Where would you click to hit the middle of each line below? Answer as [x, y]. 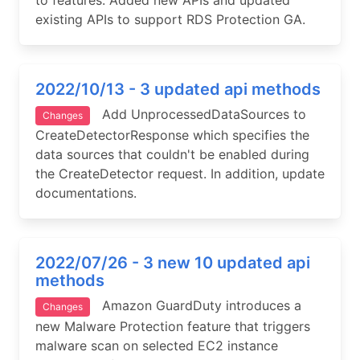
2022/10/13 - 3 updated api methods [178, 89]
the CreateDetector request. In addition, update [180, 174]
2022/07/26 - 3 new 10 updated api [173, 263]
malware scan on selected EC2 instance [157, 346]
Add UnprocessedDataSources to [198, 114]
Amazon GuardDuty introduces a [196, 305]
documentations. [86, 193]
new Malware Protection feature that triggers [173, 326]
